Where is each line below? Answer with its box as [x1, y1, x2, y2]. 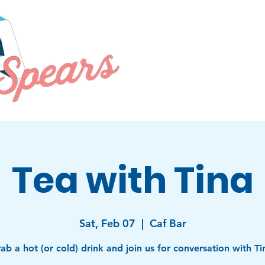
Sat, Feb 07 [79, 216, 135, 230]
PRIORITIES [132, 33, 177, 44]
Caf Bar [149, 216, 186, 230]
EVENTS [190, 33, 223, 44]
